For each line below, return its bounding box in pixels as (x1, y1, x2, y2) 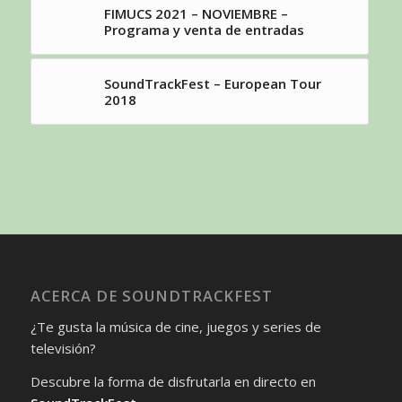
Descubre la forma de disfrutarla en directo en (30, 371, 316, 390)
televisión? (30, 338, 96, 357)
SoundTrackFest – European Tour (103, 74, 321, 93)
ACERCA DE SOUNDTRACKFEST (30, 285, 273, 307)
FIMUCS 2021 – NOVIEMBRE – (103, 4, 288, 23)
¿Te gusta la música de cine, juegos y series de (30, 317, 321, 336)
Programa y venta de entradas (103, 21, 304, 39)
